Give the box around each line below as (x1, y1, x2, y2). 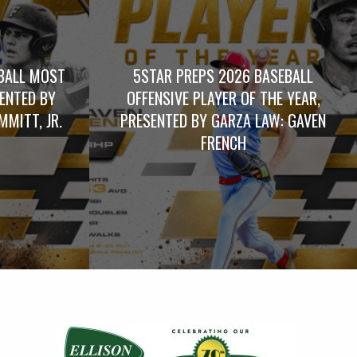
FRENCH (200, 130, 246, 155)
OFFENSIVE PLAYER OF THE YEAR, (126, 85, 320, 110)
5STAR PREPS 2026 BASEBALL (133, 63, 313, 88)
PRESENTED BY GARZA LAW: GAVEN (120, 108, 326, 132)
